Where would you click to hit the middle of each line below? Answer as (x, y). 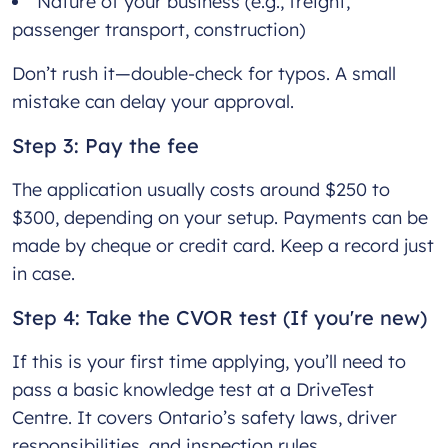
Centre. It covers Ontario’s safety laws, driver (204, 418)
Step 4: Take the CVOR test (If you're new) (219, 318)
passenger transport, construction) (161, 30)
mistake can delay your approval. (155, 102)
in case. (46, 274)
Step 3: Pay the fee (105, 146)
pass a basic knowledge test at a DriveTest (193, 390)
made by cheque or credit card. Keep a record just (223, 246)
